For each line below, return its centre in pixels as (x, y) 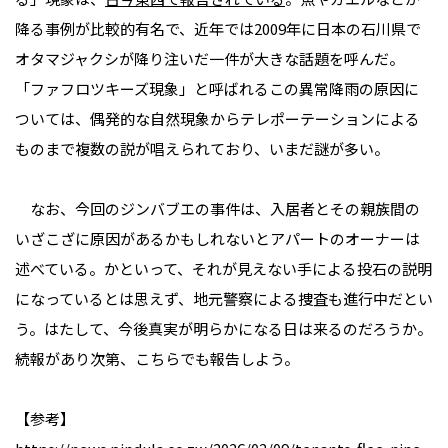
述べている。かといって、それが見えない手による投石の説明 (223, 269)
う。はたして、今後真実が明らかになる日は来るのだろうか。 (223, 329)
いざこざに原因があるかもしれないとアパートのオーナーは (217, 239)
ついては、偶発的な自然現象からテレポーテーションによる (217, 119)
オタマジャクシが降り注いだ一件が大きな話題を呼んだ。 (209, 59)
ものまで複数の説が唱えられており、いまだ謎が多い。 (202, 149)
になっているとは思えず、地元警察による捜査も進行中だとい (224, 299)
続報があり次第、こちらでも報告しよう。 (157, 359)
